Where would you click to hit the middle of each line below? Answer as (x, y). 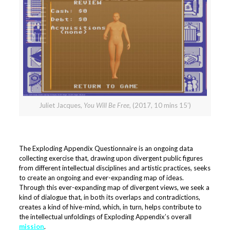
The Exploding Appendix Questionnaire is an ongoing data (106, 148)
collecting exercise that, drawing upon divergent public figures (111, 158)
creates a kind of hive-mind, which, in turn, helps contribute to (111, 207)
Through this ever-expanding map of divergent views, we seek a (114, 187)
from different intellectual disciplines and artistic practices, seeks (115, 168)
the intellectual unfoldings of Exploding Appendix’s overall (106, 216)
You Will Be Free (107, 105)
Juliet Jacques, (61, 105)
